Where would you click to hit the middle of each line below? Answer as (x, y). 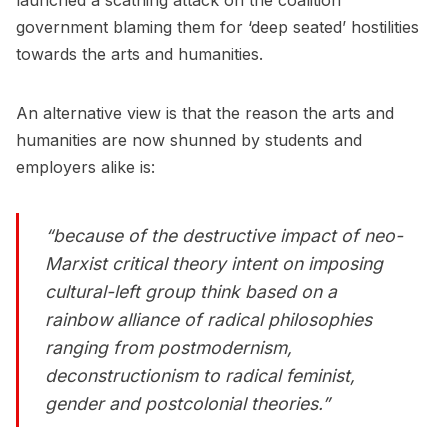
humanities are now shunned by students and (189, 140)
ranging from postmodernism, (169, 347)
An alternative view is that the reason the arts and (205, 113)
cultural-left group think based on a (191, 291)
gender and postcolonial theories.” (188, 403)
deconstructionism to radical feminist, (200, 375)
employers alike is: (85, 167)
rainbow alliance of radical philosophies (209, 319)
